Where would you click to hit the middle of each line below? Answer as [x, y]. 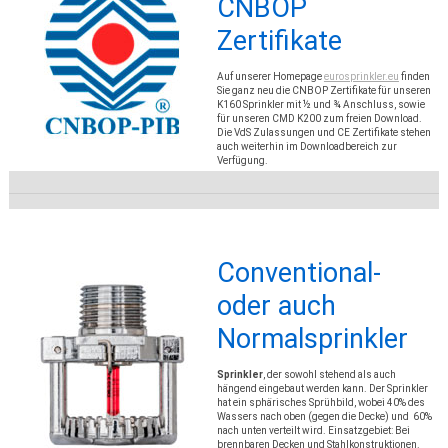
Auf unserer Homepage [270, 76]
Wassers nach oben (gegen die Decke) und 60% [324, 416]
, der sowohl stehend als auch [329, 374]
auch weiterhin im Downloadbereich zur [306, 146]
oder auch [276, 305]
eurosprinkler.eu [361, 76]
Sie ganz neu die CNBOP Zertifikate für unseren [323, 90]
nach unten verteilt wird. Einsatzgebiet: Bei [313, 430]
